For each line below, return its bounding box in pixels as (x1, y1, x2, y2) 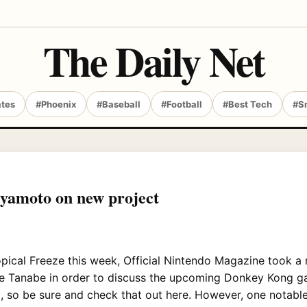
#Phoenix (36, 99, 76, 110)
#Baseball (97, 99, 140, 110)
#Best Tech (223, 99, 272, 110)
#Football (161, 99, 202, 110)
